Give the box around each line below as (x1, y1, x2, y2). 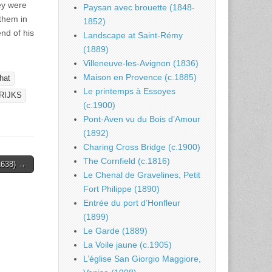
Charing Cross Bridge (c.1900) (83, 142, 200, 152)
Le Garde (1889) (83, 226, 148, 236)
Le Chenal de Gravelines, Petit (83, 170, 200, 180)
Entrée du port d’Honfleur (83, 198, 180, 208)
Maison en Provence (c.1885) (83, 72, 197, 83)
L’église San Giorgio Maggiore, (83, 254, 201, 264)
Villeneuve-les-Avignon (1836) (83, 58, 199, 69)
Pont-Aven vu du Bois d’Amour (83, 114, 200, 124)
